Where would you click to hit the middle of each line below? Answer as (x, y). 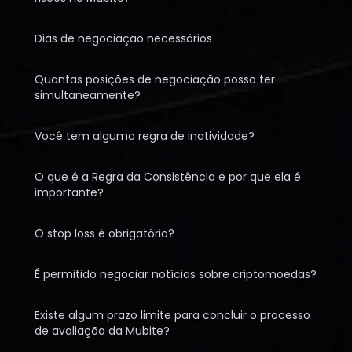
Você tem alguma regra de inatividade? (145, 136)
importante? (69, 192)
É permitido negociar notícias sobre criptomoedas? (176, 274)
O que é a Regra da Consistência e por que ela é (168, 177)
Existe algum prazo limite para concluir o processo (172, 315)
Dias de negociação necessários (123, 38)
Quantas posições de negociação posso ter (155, 79)
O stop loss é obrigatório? (104, 233)
